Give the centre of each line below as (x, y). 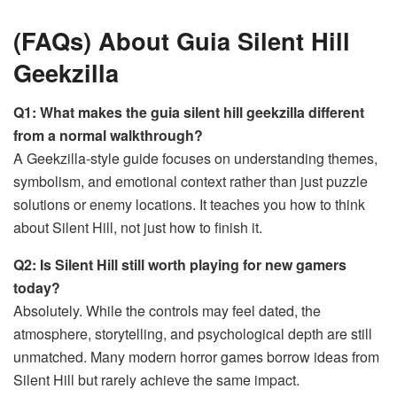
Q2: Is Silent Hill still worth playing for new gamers (180, 264)
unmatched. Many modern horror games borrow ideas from (196, 356)
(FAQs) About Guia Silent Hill (182, 41)
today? (37, 287)
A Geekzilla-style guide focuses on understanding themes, (195, 158)
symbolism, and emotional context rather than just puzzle (191, 181)
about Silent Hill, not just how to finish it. (138, 227)
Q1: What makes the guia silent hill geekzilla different (189, 112)
